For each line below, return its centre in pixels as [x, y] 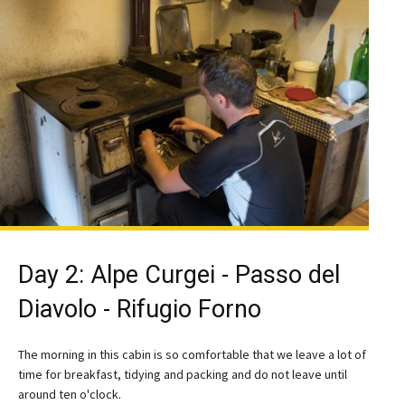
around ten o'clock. [70, 394]
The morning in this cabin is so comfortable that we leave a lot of [192, 354]
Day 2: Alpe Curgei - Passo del [179, 274]
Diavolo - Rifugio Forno [140, 309]
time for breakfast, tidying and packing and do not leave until [183, 374]
